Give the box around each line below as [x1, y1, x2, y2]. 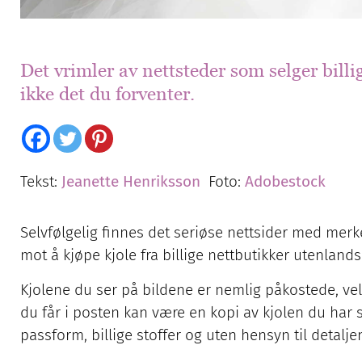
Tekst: [20, 171, 61, 191]
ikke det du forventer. [20, 82, 195, 105]
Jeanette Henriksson [61, 171, 200, 191]
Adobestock [241, 171, 326, 191]
